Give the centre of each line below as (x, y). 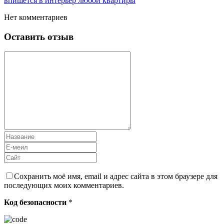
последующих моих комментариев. (64, 185)
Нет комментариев (36, 17)
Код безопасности (36, 202)
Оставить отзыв (39, 36)
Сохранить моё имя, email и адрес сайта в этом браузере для (116, 176)
